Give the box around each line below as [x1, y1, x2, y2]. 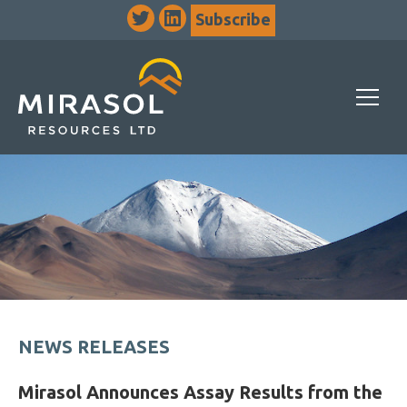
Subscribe [195, 9, 271, 28]
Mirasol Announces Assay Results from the [18, 382, 382, 402]
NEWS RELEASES [18, 336, 170, 357]
